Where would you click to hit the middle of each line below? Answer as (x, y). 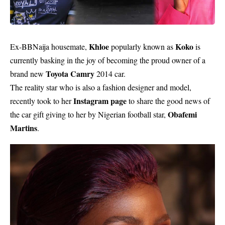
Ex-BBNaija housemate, (49, 46)
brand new (28, 74)
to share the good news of (168, 101)
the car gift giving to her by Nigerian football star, (89, 114)
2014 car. (110, 74)
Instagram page (100, 101)
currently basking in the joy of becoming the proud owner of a (108, 60)
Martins (24, 128)
